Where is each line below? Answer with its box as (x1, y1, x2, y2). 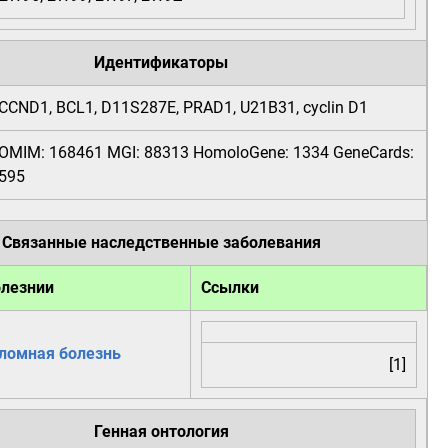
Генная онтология (93, 422, 229, 441)
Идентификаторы (94, 53, 228, 72)
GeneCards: (333, 143, 414, 162)
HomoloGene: (193, 143, 289, 162)
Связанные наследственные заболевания (2, 233, 321, 252)
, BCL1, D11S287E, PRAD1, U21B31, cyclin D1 (49, 98, 368, 117)
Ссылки (201, 278, 259, 297)
